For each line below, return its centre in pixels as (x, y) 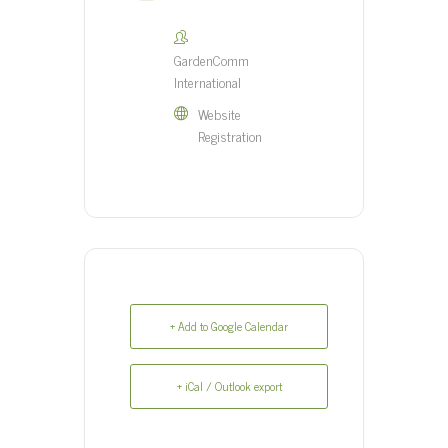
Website (219, 113)
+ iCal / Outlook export (229, 385)
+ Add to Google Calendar (229, 325)
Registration (230, 135)
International (207, 81)
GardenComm (211, 59)
